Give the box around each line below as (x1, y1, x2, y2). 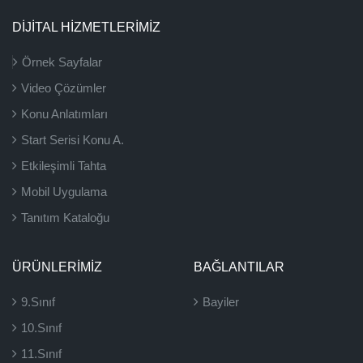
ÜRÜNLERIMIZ (12, 260, 102, 274)
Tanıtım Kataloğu (21, 211, 109, 224)
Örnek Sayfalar (22, 55, 102, 69)
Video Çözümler (21, 81, 106, 95)
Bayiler (203, 295, 239, 309)
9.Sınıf (21, 295, 55, 309)
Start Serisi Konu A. (21, 133, 124, 147)
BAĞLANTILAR (194, 260, 284, 274)
